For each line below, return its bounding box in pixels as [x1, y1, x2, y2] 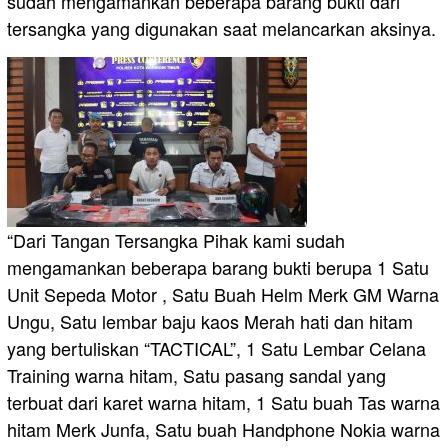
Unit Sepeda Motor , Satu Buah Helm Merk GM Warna [7, 281, 439, 308]
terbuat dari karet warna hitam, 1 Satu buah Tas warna [7, 389, 440, 416]
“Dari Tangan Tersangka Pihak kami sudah [7, 227, 345, 254]
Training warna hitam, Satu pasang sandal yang [7, 362, 386, 389]
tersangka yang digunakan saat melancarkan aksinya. [7, 15, 436, 42]
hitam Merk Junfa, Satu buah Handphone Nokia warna [7, 416, 440, 443]
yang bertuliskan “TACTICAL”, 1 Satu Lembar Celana [7, 335, 426, 362]
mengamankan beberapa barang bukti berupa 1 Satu [7, 254, 429, 281]
